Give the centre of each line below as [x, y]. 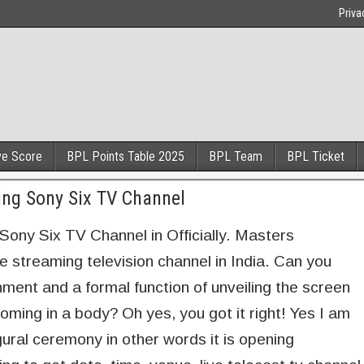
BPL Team [236, 156]
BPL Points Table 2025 [126, 156]
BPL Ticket [316, 156]
